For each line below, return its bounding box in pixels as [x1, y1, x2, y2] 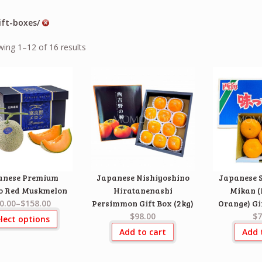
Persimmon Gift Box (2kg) [92, 198, 194, 209]
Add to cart [119, 226, 167, 237]
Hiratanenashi [113, 185, 173, 196]
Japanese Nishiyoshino [96, 172, 189, 184]
